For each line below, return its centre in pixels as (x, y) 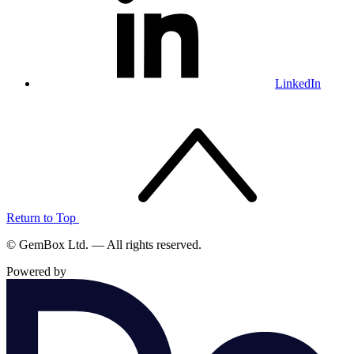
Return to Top (43, 218)
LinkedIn (298, 83)
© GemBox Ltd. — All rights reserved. (104, 245)
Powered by (36, 271)
